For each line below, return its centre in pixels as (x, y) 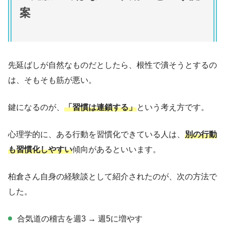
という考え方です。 (173, 107)
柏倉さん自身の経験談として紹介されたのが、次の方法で (113, 177)
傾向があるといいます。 (117, 150)
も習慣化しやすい (40, 150)
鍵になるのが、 (36, 107)
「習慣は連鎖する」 (100, 107)
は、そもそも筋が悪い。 (52, 80)
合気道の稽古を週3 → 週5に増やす (80, 219)
